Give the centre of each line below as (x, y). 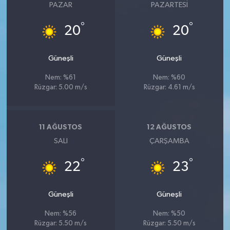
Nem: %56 (61, 214)
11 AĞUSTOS (61, 127)
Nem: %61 (61, 78)
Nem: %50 (169, 214)
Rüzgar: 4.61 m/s (169, 88)
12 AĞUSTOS (169, 127)
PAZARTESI (169, 5)
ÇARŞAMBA (169, 141)
